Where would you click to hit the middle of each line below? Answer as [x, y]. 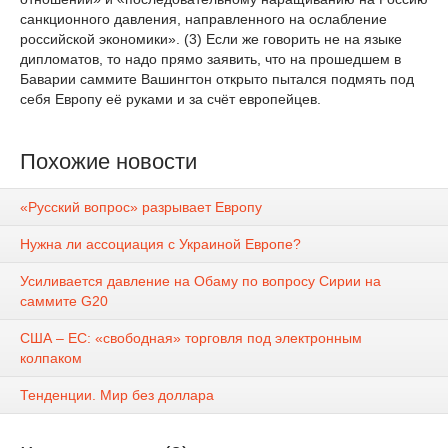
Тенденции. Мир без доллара [117, 395]
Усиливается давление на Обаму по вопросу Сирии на [200, 281]
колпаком [51, 358]
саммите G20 [64, 301]
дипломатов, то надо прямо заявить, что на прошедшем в [210, 59]
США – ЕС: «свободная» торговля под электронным [191, 338]
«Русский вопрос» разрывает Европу [141, 207]
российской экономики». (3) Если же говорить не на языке [211, 39]
